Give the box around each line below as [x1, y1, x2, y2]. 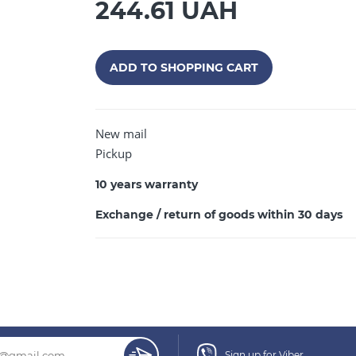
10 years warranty [95, 177, 199, 192]
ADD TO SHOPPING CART [110, 60, 259, 75]
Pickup [95, 145, 133, 161]
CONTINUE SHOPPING [109, 115, 247, 131]
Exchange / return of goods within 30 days [95, 207, 343, 222]
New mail [95, 126, 148, 141]
